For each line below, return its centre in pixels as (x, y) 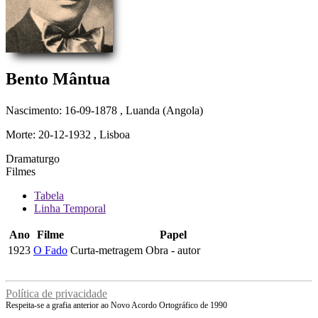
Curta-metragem (106, 250)
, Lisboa (110, 134)
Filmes (21, 171)
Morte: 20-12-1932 (48, 134)
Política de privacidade (56, 293)
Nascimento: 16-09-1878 (61, 110)
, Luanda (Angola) (160, 110)
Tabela (49, 195)
